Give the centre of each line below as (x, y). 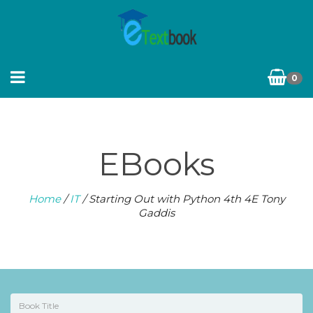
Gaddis (156, 213)
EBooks (156, 164)
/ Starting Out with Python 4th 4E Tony (182, 199)
